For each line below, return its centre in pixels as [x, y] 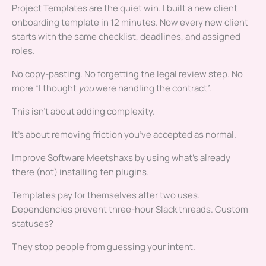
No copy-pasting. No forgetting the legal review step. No [127, 74]
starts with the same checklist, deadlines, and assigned [126, 37]
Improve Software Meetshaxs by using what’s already [121, 158]
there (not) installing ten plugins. [80, 172]
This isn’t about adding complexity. [83, 112]
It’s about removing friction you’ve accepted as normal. [124, 135]
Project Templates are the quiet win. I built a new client [125, 8]
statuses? [33, 224]
